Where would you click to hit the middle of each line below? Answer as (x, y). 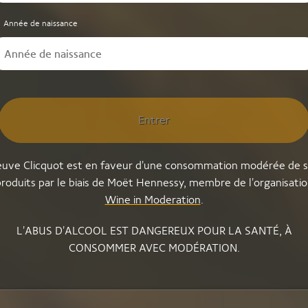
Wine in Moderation (153, 200)
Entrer (154, 120)
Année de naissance (41, 23)
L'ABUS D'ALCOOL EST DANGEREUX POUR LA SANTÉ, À (154, 231)
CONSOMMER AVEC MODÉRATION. (154, 248)
